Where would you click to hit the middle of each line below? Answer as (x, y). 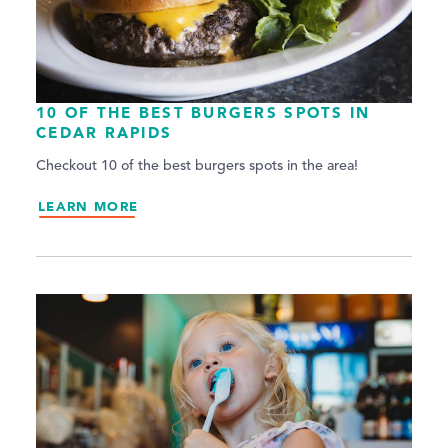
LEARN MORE (88, 206)
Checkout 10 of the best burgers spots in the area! (197, 165)
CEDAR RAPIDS (104, 132)
